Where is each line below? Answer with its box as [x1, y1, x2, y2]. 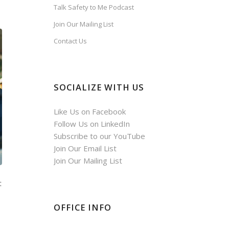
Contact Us [54, 36, 87, 45]
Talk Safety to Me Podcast [54, 3, 134, 12]
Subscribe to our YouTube [54, 131, 146, 141]
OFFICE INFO [54, 201, 112, 213]
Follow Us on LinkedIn [54, 119, 130, 129]
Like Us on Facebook [54, 106, 126, 117]
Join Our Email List [54, 143, 117, 153]
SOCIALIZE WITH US [54, 81, 145, 93]
